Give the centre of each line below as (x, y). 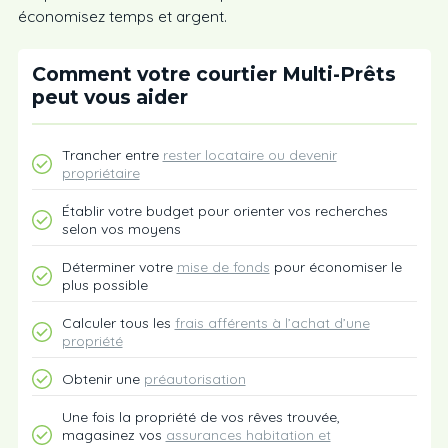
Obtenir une (102, 379)
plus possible (106, 285)
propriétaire (100, 173)
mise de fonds (223, 267)
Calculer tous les (118, 323)
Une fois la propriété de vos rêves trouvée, (200, 417)
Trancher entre (112, 155)
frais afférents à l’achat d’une (272, 323)
